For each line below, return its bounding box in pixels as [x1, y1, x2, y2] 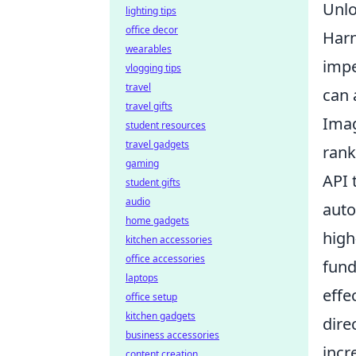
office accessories [126, 252, 205, 265]
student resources [126, 118, 206, 132]
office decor [126, 23, 178, 37]
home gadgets [126, 214, 189, 227]
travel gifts [126, 99, 172, 113]
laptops [126, 271, 158, 284]
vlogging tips [126, 61, 181, 75]
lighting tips [126, 4, 176, 17]
